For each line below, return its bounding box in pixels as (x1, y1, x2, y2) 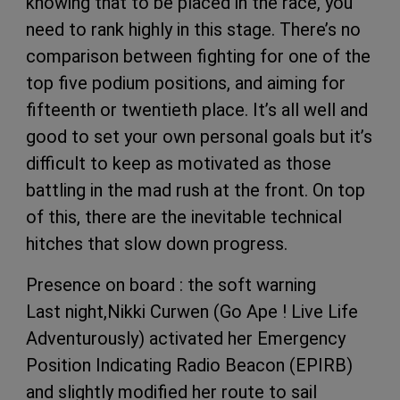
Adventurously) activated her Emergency (26, 327, 346, 349)
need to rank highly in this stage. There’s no (26, 18, 361, 40)
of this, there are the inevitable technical (26, 205, 342, 228)
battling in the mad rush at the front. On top (26, 179, 365, 201)
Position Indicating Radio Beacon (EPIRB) (26, 354, 353, 376)
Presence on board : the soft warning (26, 273, 316, 296)
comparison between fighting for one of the (26, 45, 371, 67)
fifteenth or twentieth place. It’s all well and (26, 98, 368, 121)
